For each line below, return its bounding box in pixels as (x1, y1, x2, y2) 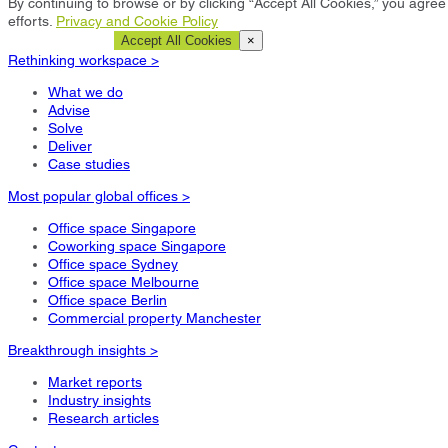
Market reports (48, 374, 142, 391)
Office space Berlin (48, 292, 167, 309)
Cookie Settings (15, 33, 107, 49)
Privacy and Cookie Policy (56, 13, 218, 30)
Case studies (48, 156, 130, 173)
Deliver (48, 138, 92, 155)
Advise (48, 102, 90, 119)
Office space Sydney (48, 256, 178, 273)
